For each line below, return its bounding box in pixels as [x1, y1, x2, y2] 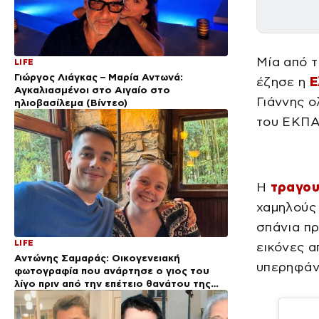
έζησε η [256, 74, 310, 89]
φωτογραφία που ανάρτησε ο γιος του [14, 264, 209, 276]
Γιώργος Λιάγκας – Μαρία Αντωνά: [14, 70, 183, 83]
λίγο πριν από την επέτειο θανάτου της [14, 277, 211, 289]
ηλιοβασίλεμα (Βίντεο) [14, 96, 127, 108]
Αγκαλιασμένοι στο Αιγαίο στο [14, 83, 170, 95]
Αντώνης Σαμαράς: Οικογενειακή [14, 251, 180, 263]
